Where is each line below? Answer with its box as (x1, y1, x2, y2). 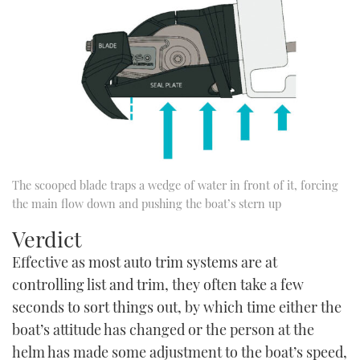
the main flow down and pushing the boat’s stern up (12, 194, 281, 211)
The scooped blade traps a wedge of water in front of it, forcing (12, 176, 338, 193)
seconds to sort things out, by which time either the (12, 297, 342, 317)
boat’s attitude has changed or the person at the (12, 320, 314, 340)
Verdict (12, 224, 82, 254)
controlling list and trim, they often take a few (12, 275, 304, 295)
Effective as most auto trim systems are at (12, 252, 277, 272)
